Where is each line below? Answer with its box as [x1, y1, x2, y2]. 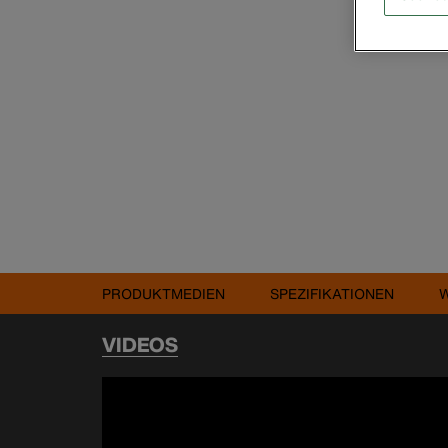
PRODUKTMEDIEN [102, 283, 225, 304]
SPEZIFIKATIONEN [270, 283, 394, 304]
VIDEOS [102, 330, 178, 359]
